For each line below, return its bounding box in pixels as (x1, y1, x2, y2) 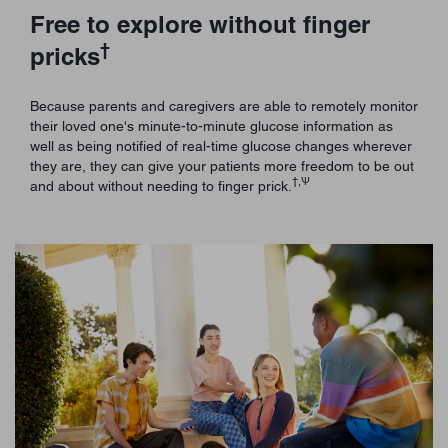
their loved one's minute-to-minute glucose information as (30, 117, 393, 134)
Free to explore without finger (30, 9, 370, 38)
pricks (30, 41, 100, 70)
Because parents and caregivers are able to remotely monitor (30, 97, 418, 114)
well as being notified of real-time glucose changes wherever (30, 137, 412, 154)
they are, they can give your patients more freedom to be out (30, 157, 414, 174)
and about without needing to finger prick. (30, 177, 292, 194)
